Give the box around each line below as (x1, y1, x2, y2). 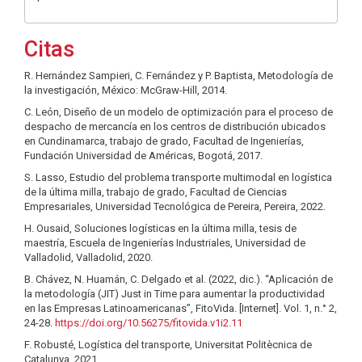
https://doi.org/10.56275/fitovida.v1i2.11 (55, 317, 242, 330)
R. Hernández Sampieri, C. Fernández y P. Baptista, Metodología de (24, 69, 333, 82)
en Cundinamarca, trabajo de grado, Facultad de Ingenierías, (24, 135, 304, 148)
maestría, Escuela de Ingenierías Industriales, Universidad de (24, 237, 305, 250)
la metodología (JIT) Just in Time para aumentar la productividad (24, 288, 325, 301)
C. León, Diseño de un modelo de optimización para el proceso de (24, 106, 333, 119)
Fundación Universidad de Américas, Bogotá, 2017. (24, 149, 263, 162)
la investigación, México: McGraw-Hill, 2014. (24, 84, 227, 97)
